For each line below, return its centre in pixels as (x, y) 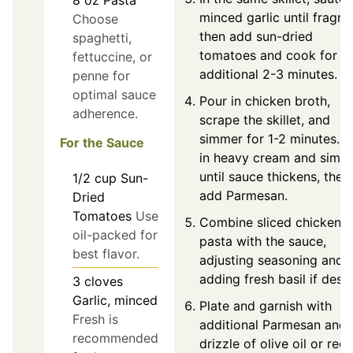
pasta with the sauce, (263, 242)
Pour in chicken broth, (265, 101)
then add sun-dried (256, 37)
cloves (104, 282)
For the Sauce (102, 143)
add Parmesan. (243, 196)
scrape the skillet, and (265, 120)
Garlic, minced (115, 301)
